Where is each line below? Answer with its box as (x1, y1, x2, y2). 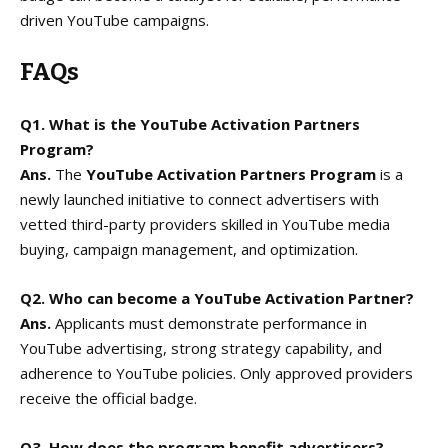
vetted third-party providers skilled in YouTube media (20, 213, 390, 234)
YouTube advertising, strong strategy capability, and (20, 337, 382, 358)
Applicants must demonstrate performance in (51, 312, 367, 333)
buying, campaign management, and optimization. (20, 238, 358, 259)
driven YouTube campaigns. (20, 9, 209, 30)
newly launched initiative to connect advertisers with (20, 188, 379, 209)
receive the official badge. (20, 387, 197, 408)
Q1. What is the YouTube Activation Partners (20, 113, 360, 134)
